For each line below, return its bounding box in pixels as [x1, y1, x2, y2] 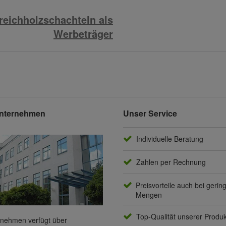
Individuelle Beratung [136, 134, 203, 144]
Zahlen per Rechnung [136, 157, 206, 167]
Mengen [135, 190, 162, 200]
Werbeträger [53, 26, 113, 41]
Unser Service [123, 107, 177, 120]
